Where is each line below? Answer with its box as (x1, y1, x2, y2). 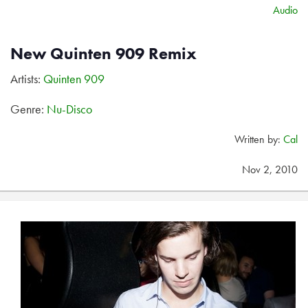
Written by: (234, 132, 283, 146)
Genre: (10, 101, 47, 117)
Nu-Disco (47, 101, 92, 117)
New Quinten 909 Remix (10, 43, 197, 64)
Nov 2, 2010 (242, 162, 298, 177)
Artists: (10, 71, 43, 87)
